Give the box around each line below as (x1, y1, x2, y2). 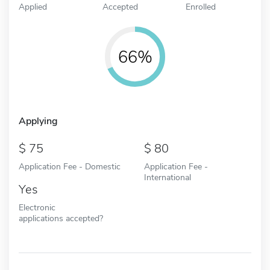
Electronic (19, 201, 55, 213)
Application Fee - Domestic (19, 160, 121, 172)
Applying (19, 114, 58, 128)
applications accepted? (19, 212, 103, 224)
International (144, 171, 191, 183)
